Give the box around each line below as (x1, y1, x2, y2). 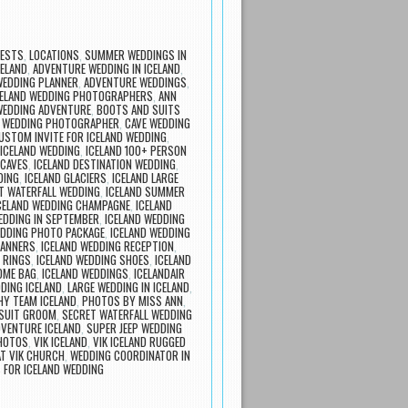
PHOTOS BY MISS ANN (82, 291, 183, 310)
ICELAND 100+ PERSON (86, 140, 187, 159)
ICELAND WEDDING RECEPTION (41, 236, 174, 255)
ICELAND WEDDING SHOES (36, 250, 149, 269)
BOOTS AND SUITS (96, 99, 180, 118)
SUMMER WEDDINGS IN (85, 45, 187, 64)
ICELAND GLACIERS (25, 168, 107, 187)
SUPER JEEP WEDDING (87, 318, 182, 337)
